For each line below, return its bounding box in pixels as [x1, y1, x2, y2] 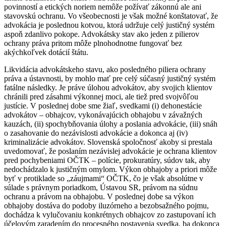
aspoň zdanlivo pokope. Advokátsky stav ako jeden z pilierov [4, 29, 199, 38]
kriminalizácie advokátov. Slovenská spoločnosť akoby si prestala [4, 137, 212, 146]
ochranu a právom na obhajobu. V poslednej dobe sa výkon [4, 192, 194, 201]
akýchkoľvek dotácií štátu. [4, 47, 88, 56]
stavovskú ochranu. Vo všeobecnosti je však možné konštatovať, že [4, 11, 218, 20]
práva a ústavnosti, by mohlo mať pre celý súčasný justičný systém [4, 74, 215, 83]
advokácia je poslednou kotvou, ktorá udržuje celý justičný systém [4, 20, 214, 29]
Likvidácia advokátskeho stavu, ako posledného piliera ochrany [4, 65, 206, 74]
